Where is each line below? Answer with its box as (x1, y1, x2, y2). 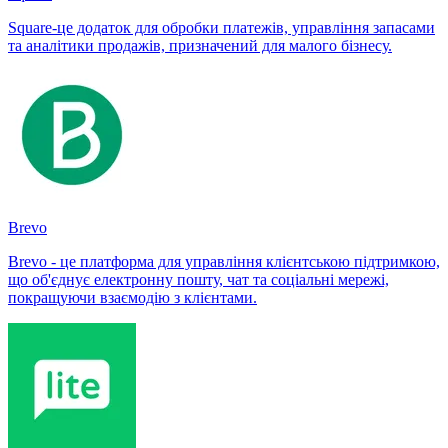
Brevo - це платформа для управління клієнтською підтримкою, (8, 252, 440, 270)
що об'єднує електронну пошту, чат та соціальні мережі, (8, 270, 389, 288)
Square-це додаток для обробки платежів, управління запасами (8, 18, 435, 36)
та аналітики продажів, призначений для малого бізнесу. (8, 36, 392, 54)
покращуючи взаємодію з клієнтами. (8, 288, 257, 306)
